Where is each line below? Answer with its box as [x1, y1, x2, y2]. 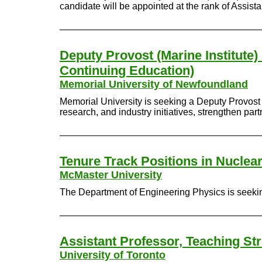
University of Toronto [60, 249, 166, 261]
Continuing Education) [60, 63, 194, 78]
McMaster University [60, 169, 162, 181]
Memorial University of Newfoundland [60, 78, 248, 90]
